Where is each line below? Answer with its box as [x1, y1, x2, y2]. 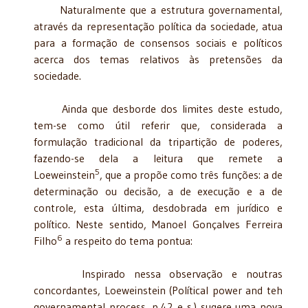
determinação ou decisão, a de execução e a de [34, 184, 283, 198]
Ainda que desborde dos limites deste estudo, [34, 101, 283, 115]
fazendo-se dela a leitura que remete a [34, 151, 283, 165]
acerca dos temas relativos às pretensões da [34, 52, 283, 66]
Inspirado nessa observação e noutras [34, 266, 283, 280]
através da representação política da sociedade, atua [34, 19, 283, 33]
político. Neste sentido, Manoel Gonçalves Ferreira [34, 217, 283, 231]
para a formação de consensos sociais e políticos [34, 35, 283, 49]
